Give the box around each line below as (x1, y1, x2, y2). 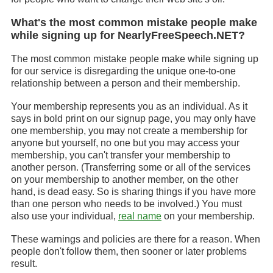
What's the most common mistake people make (11, 16, 257, 29)
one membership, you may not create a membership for (11, 126, 247, 136)
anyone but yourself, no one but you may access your (11, 138, 239, 148)
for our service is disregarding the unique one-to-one (11, 66, 236, 76)
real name (118, 211, 161, 221)
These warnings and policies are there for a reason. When (11, 234, 260, 244)
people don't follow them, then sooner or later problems (11, 246, 247, 257)
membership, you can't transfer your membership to (11, 150, 230, 160)
